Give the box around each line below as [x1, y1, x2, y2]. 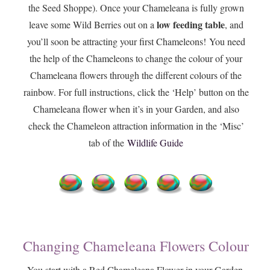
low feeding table [156, 17, 225, 32]
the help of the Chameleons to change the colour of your [30, 52, 243, 65]
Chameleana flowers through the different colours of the [30, 69, 242, 82]
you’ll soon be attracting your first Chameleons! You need [27, 35, 245, 48]
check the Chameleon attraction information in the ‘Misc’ [28, 119, 244, 133]
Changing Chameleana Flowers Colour [23, 236, 250, 256]
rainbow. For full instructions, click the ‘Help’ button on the [23, 86, 249, 99]
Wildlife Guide [127, 136, 184, 149]
